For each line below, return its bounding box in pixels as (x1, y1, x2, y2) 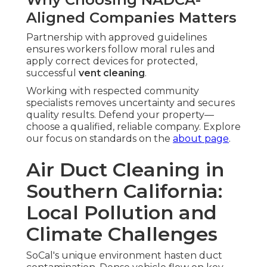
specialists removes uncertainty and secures (26, 97, 235, 109)
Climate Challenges (26, 222, 218, 246)
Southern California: (26, 179, 222, 203)
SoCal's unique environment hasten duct (26, 250, 222, 262)
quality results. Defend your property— (26, 109, 214, 121)
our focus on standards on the (26, 133, 173, 145)
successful (26, 67, 79, 79)
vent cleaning (79, 67, 145, 79)
